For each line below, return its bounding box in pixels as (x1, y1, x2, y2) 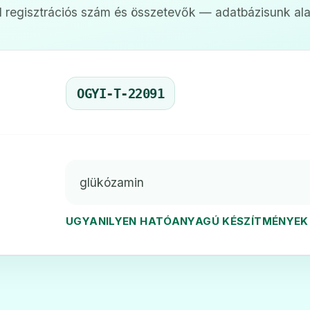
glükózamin (80, 174, 144, 190)
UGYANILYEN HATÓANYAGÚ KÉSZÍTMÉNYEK (66, 215, 309, 228)
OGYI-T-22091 (77, 85, 164, 101)
